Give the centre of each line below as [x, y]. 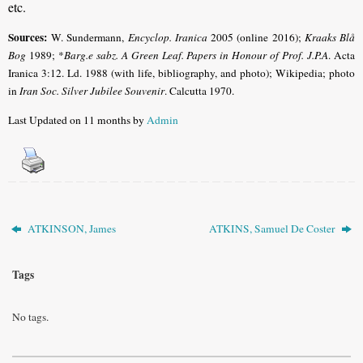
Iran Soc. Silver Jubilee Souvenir [92, 91]
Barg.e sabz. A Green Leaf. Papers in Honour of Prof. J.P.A [196, 56]
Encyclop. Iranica [167, 38]
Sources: [28, 38]
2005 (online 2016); [256, 38]
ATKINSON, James [71, 229]
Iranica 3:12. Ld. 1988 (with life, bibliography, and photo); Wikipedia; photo [181, 73]
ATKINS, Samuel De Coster [273, 229]
